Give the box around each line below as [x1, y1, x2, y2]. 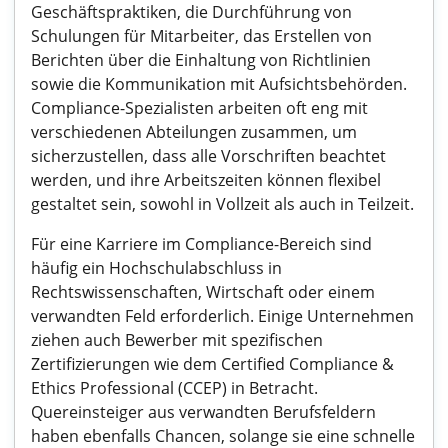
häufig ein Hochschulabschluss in [31, 257, 282, 279]
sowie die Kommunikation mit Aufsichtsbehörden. [31, 73, 407, 95]
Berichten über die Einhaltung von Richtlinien [31, 49, 371, 71]
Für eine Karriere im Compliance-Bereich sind [31, 233, 372, 255]
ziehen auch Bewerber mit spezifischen [31, 329, 323, 351]
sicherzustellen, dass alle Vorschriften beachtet [31, 145, 386, 167]
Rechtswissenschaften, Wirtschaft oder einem [31, 281, 375, 303]
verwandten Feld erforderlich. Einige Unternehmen [31, 305, 414, 327]
